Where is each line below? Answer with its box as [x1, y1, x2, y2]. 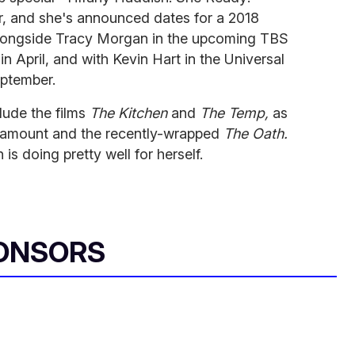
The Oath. [223, 124, 288, 142]
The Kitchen [90, 104, 171, 121]
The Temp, [200, 104, 273, 121]
